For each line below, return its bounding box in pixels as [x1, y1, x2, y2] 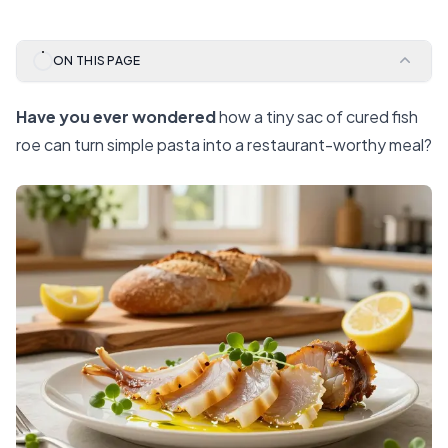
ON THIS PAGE [53, 53, 141, 68]
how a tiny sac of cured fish [216, 106, 418, 127]
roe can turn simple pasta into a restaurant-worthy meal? [16, 134, 432, 155]
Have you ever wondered [16, 106, 216, 127]
